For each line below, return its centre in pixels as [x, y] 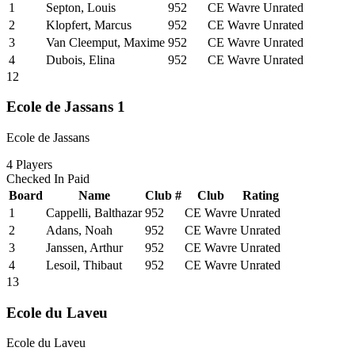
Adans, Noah [79, 230]
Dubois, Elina [80, 59]
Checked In [37, 178]
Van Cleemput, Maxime [105, 42]
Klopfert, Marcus [89, 25]
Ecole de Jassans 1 [66, 107]
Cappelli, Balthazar [94, 212]
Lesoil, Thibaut [84, 265]
